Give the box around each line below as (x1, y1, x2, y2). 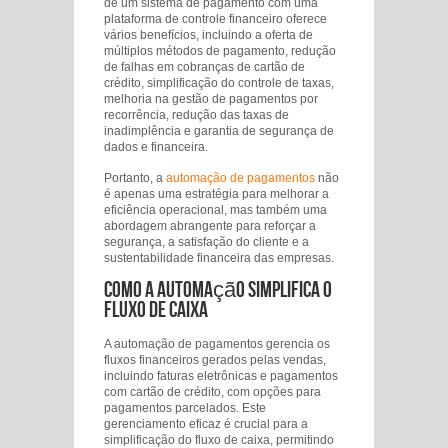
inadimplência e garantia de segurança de (104, 124, 334, 138)
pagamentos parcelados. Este (104, 401, 266, 415)
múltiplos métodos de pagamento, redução (104, 44, 336, 58)
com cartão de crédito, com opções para (104, 385, 321, 399)
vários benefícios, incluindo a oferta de (104, 28, 313, 42)
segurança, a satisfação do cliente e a (104, 235, 309, 249)
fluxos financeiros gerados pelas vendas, (104, 353, 326, 367)
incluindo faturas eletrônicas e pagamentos (104, 369, 338, 383)
